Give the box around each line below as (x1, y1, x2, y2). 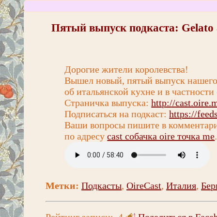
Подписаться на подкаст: (64, 108, 170, 119)
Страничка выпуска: (64, 97, 152, 108)
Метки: (46, 180, 79, 191)
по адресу (64, 130, 108, 141)
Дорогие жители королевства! (64, 63, 189, 75)
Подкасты (81, 180, 122, 191)
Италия (166, 180, 197, 191)
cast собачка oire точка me (107, 130, 215, 141)
